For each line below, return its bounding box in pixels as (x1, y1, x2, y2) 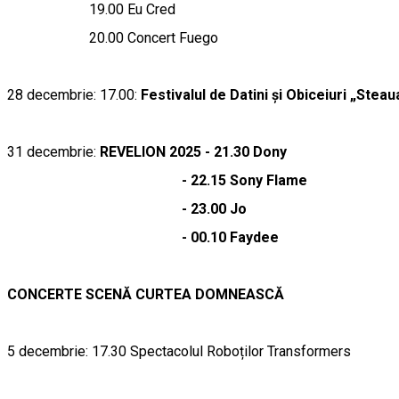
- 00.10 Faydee (7, 229, 279, 246)
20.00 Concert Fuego (7, 29, 218, 46)
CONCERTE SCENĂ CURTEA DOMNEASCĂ (7, 286, 288, 303)
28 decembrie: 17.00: (7, 86, 141, 103)
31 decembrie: (7, 143, 100, 160)
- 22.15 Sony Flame (7, 172, 307, 189)
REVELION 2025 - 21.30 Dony (100, 143, 287, 160)
